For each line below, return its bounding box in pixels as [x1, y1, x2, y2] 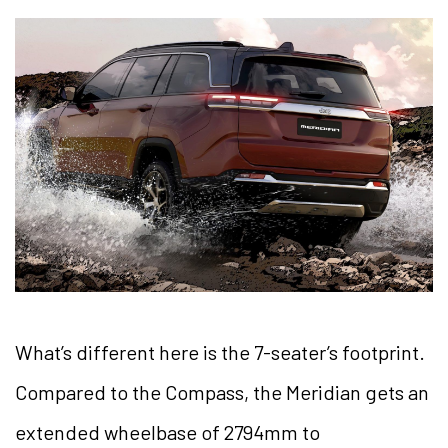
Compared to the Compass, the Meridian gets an [15, 379, 429, 404]
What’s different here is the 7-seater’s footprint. [15, 339, 425, 364]
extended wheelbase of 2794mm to [15, 419, 320, 444]
